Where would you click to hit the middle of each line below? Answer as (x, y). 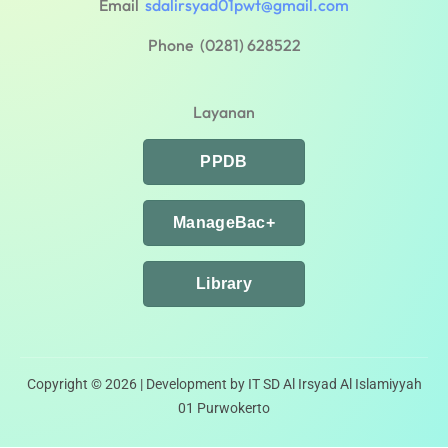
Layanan (224, 112)
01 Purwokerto (224, 408)
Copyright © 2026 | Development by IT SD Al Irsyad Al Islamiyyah (224, 384)
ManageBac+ (224, 223)
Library (224, 284)
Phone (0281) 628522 (224, 45)
